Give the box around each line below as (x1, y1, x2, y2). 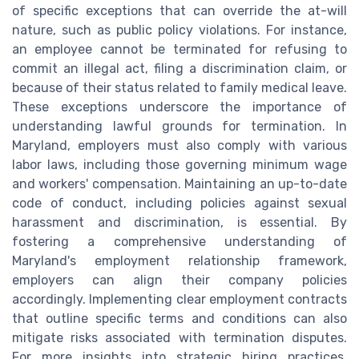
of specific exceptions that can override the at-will (12, 3, 347, 19)
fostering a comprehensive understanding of (12, 234, 347, 250)
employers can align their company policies (12, 272, 347, 288)
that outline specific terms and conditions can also (12, 311, 347, 327)
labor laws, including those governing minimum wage (12, 157, 347, 173)
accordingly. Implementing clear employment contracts (12, 292, 347, 308)
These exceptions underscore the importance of (12, 99, 347, 115)
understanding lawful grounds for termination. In (12, 119, 347, 135)
